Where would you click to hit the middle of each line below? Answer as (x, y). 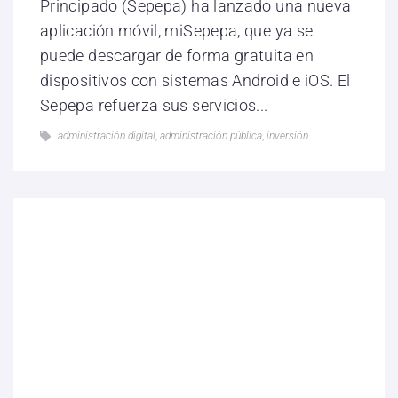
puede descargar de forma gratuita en (177, 56)
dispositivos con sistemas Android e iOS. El (195, 81)
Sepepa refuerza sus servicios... (154, 106)
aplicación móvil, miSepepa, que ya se (177, 31)
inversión (287, 136)
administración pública (211, 136)
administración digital (107, 136)
